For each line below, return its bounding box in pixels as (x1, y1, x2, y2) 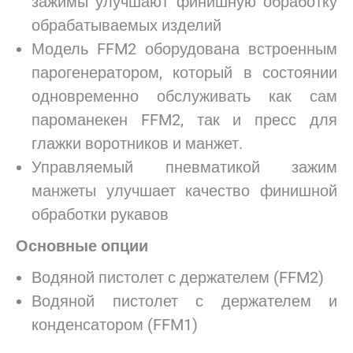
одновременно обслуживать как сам (32, 87, 337, 106)
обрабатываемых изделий (32, 16, 221, 35)
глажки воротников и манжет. (32, 134, 243, 153)
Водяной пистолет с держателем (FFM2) (32, 268, 324, 287)
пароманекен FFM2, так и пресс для (32, 110, 337, 129)
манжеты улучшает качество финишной (32, 181, 337, 200)
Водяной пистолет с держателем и (32, 292, 337, 310)
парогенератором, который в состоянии (32, 63, 337, 82)
